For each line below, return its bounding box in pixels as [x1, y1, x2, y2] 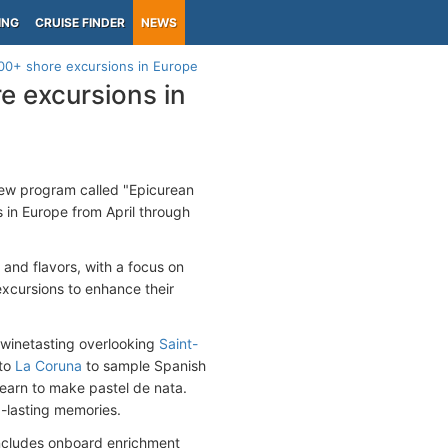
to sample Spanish [82, 357, 206, 374]
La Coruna [15, 357, 82, 374]
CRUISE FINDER [35, 15, 125, 30]
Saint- [159, 335, 198, 352]
